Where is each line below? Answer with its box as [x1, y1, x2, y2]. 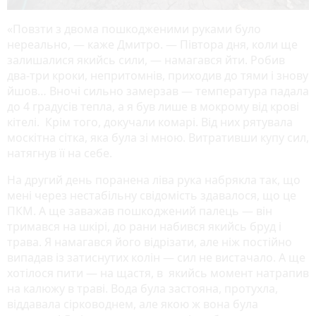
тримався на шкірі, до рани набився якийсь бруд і [7, 219, 281, 234]
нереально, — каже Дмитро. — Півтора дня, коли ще [7, 37, 298, 52]
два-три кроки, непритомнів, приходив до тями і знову [7, 68, 308, 83]
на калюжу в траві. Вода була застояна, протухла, [7, 281, 278, 296]
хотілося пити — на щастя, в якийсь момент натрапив [7, 265, 309, 281]
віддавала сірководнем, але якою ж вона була [7, 296, 258, 312]
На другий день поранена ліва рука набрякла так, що [7, 172, 300, 188]
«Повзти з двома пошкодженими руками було [7, 21, 261, 37]
